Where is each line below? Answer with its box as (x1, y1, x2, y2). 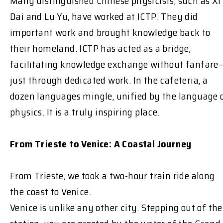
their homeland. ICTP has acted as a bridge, (10, 40, 191, 56)
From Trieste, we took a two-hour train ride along (10, 167, 215, 184)
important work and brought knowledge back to (10, 24, 211, 40)
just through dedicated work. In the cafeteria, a (10, 72, 208, 88)
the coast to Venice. (10, 183, 91, 200)
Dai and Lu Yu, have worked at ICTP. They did (10, 8, 198, 24)
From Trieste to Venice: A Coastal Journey (10, 135, 192, 152)
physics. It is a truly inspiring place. (10, 104, 160, 120)
